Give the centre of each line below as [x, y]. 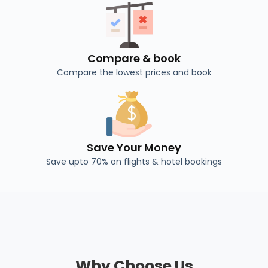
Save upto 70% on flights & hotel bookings [134, 162]
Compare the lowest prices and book [134, 73]
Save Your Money [134, 148]
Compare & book [134, 59]
